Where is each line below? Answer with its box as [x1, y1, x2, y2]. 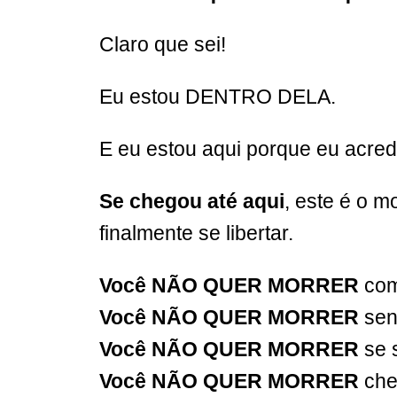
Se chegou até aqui [99, 189, 284, 213]
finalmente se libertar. [99, 221, 293, 245]
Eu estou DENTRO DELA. [99, 84, 336, 108]
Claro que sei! [99, 32, 226, 56]
